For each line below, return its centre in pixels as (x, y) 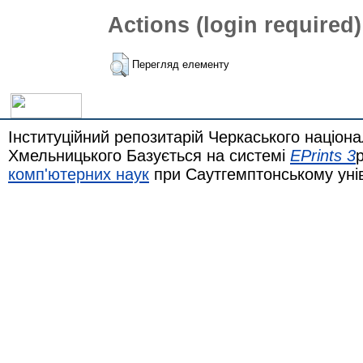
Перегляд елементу (181, 65)
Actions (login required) (235, 25)
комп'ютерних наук (79, 174)
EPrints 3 (323, 155)
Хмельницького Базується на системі (149, 155)
